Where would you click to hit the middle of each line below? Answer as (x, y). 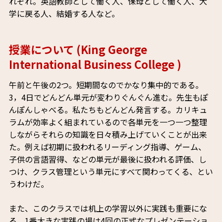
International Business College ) (95, 64)
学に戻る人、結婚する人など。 (64, 14)
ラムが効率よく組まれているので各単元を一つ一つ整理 (108, 122)
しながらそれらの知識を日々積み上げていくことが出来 (108, 135)
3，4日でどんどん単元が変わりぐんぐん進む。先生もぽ (108, 97)
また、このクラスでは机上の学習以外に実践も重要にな (108, 208)
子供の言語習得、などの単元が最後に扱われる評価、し (108, 159)
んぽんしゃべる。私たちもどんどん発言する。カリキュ (108, 110)
